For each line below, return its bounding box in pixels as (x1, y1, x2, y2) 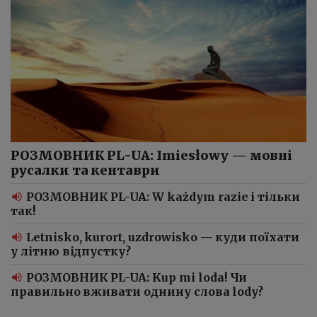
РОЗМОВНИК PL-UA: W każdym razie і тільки (26, 190, 301, 204)
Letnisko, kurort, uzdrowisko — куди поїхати (26, 230, 299, 245)
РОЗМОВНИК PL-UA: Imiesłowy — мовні (11, 147, 293, 164)
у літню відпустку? (11, 244, 132, 259)
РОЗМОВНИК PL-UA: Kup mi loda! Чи (26, 270, 248, 285)
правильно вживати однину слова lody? (11, 284, 264, 299)
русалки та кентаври (11, 162, 161, 179)
